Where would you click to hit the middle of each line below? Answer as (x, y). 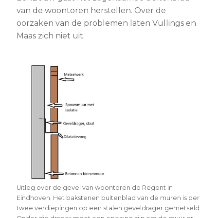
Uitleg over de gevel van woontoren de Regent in (94, 188)
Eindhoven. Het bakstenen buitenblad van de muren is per (108, 198)
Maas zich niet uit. (50, 36)
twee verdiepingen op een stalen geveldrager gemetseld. (109, 208)
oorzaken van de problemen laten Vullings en (106, 23)
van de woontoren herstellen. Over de (91, 11)
